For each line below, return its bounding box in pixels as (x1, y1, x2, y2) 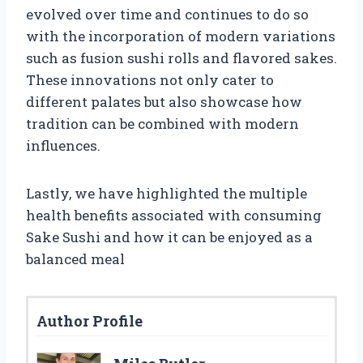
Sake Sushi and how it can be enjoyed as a (26, 227, 313, 246)
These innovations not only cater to (26, 70, 274, 89)
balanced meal (26, 249, 125, 268)
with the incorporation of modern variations (26, 26, 335, 45)
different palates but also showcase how (26, 92, 302, 111)
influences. (26, 135, 100, 155)
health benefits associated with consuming (26, 205, 322, 224)
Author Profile (36, 310, 143, 331)
